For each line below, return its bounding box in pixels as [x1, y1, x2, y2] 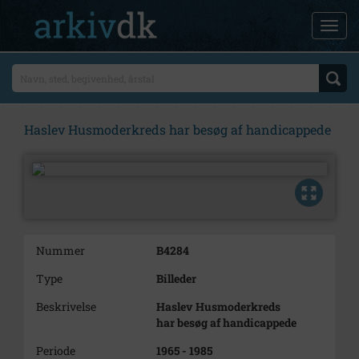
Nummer [36, 243, 85, 258]
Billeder [156, 271, 196, 286]
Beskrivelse [36, 299, 96, 314]
